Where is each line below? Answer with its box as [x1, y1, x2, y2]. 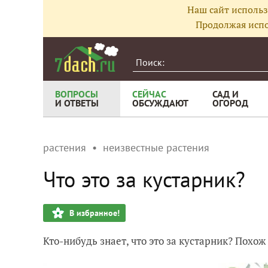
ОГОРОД [212, 97, 248, 109]
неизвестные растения [103, 141, 209, 154]
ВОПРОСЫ [55, 88, 98, 100]
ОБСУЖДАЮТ [132, 97, 188, 109]
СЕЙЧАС [132, 88, 166, 100]
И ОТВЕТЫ [55, 97, 99, 109]
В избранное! [69, 208, 120, 218]
